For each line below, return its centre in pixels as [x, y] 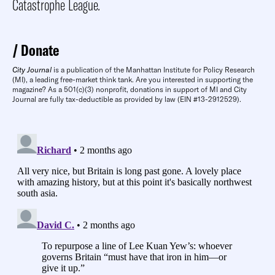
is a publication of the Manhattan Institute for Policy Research [153, 70]
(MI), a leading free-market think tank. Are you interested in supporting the [133, 80]
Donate [40, 50]
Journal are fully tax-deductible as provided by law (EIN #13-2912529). [127, 99]
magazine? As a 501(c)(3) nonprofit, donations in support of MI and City [130, 90]
